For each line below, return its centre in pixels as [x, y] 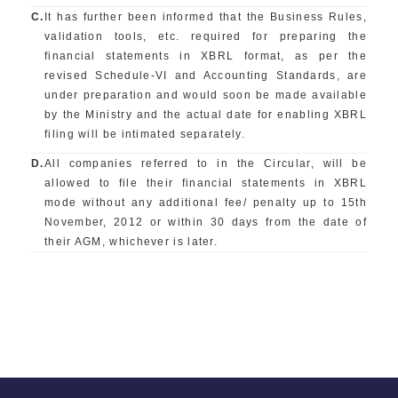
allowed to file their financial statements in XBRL [206, 183]
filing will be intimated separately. [145, 134]
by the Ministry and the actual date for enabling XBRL [206, 115]
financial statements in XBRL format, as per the [206, 56]
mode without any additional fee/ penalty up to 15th [206, 203]
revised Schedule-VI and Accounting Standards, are [206, 76]
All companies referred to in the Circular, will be [206, 163]
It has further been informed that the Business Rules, [206, 17]
